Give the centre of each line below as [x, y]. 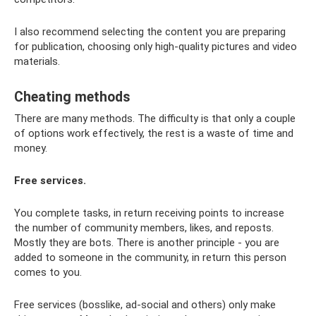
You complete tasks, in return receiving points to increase [149, 213]
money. [31, 148]
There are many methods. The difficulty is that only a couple [155, 118]
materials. [37, 61]
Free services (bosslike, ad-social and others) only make [145, 304]
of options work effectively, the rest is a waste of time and [154, 133]
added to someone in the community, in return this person [150, 257]
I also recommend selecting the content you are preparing [150, 31]
